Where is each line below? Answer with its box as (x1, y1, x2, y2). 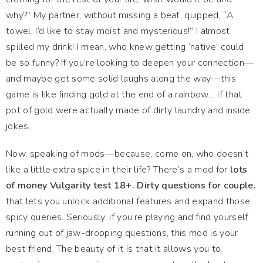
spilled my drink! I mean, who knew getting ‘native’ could (6, 41, 244, 53)
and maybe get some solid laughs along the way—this (6, 72, 237, 85)
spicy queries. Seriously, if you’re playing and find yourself (6, 211, 248, 224)
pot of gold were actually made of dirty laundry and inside (6, 104, 251, 117)
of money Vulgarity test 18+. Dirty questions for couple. (6, 179, 256, 192)
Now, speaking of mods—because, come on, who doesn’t (6, 147, 249, 160)
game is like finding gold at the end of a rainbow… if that (6, 88, 242, 101)
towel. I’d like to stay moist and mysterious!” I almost (6, 25, 230, 38)
